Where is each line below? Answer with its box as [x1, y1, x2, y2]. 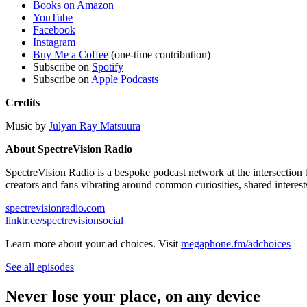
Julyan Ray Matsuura [49, 119, 140, 132]
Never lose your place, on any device [5, 286, 260, 305]
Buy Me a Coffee [33, 48, 108, 60]
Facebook [33, 23, 75, 36]
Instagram [33, 36, 75, 48]
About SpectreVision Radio [5, 143, 132, 155]
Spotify [92, 60, 123, 73]
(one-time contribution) [108, 48, 210, 60]
